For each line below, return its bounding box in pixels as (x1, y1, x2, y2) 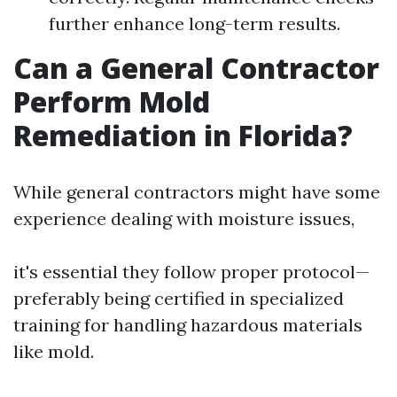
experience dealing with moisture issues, (13, 207, 354, 230)
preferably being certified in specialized (13, 287, 344, 309)
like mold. (13, 340, 94, 362)
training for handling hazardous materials (13, 314, 362, 336)
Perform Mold (13, 82, 210, 121)
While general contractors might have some (13, 181, 380, 203)
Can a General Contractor (13, 49, 379, 87)
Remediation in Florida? (13, 116, 353, 154)
